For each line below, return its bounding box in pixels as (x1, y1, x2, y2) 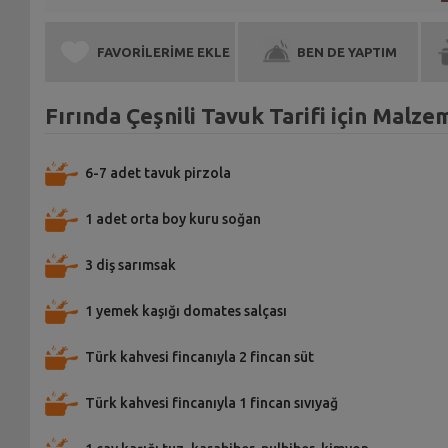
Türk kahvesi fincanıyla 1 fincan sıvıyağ (84, 395, 341, 411)
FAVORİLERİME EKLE (97, 45, 230, 59)
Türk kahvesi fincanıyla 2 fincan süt (84, 349, 314, 365)
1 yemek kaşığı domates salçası (84, 303, 287, 319)
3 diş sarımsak (84, 257, 176, 273)
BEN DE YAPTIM (297, 45, 398, 59)
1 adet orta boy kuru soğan (84, 211, 261, 227)
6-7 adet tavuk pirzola (84, 165, 231, 181)
